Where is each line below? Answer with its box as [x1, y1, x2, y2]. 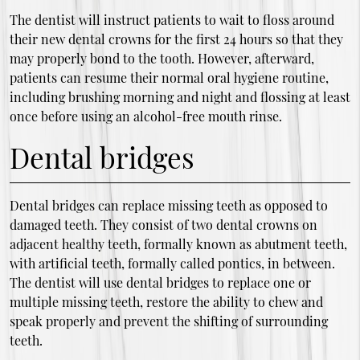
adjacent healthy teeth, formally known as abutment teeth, [9, 235, 347, 253]
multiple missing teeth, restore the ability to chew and [9, 293, 323, 311]
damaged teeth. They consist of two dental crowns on [9, 216, 317, 234]
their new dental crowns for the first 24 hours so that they [9, 31, 343, 48]
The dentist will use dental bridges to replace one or [9, 274, 311, 292]
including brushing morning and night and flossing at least [9, 88, 350, 106]
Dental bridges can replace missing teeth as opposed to [9, 197, 328, 215]
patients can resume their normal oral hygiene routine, [9, 69, 329, 87]
